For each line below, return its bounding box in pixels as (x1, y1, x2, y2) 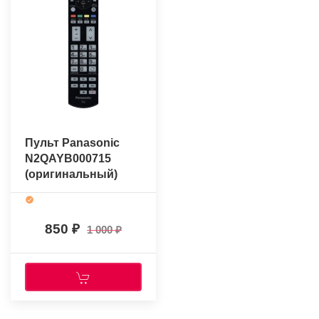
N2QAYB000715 (25, 152, 111, 164)
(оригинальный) (25, 168, 117, 180)
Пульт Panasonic (25, 137, 120, 149)
